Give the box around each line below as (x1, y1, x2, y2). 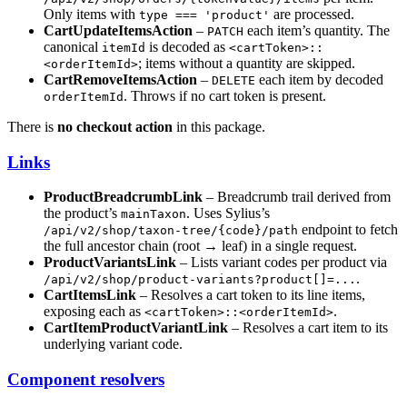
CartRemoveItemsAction (44, 71, 197, 87)
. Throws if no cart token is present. (124, 87, 326, 104)
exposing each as (44, 303, 144, 320)
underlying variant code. (44, 336, 183, 352)
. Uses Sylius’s (186, 205, 270, 222)
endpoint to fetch (298, 222, 398, 238)
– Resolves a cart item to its (228, 320, 388, 336)
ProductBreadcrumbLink (44, 189, 203, 205)
